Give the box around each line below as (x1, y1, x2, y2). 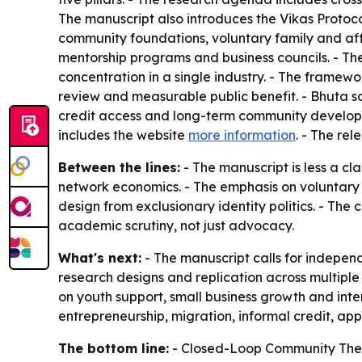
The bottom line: (58, 340, 169, 357)
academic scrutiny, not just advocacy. (58, 217, 294, 234)
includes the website (58, 127, 188, 144)
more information (188, 127, 296, 144)
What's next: (58, 250, 141, 267)
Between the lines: (58, 159, 180, 176)
